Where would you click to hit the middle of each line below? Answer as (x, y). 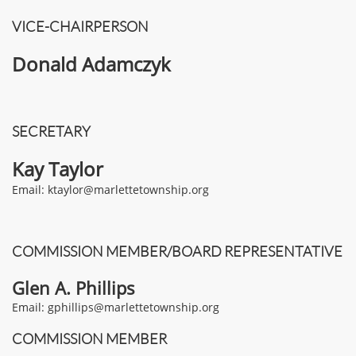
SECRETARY (51, 131)
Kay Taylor (58, 169)
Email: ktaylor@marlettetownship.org (110, 190)
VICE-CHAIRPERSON (80, 26)
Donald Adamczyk (91, 64)
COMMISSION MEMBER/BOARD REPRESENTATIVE (177, 251)
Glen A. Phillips (74, 288)
